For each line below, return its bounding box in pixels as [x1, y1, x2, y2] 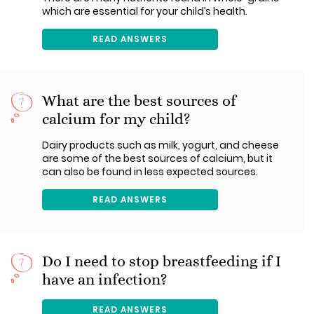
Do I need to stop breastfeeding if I [42, 252, 281, 270]
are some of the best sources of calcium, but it [42, 151, 273, 165]
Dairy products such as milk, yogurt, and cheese [42, 138, 279, 152]
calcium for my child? [42, 110, 191, 128]
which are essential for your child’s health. [42, 4, 247, 18]
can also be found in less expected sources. [42, 165, 258, 179]
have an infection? [42, 271, 168, 288]
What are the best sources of [42, 92, 236, 109]
